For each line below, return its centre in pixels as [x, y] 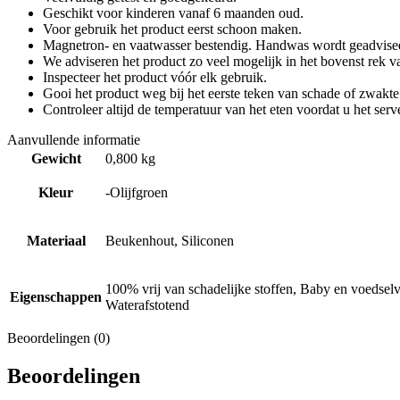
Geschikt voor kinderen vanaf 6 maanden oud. [173, 12]
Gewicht [56, 158]
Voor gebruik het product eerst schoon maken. [172, 29]
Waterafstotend [147, 304]
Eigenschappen [56, 296]
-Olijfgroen [137, 192]
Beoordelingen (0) [58, 337]
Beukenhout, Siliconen [170, 240]
